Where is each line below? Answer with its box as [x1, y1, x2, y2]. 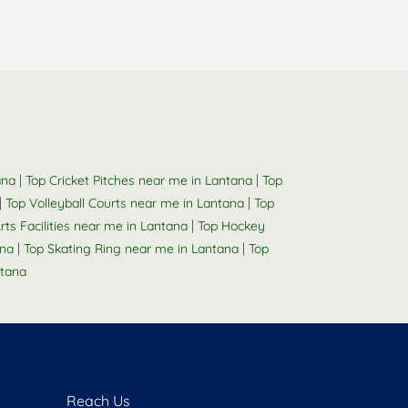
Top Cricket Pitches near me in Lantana [25, 172, 252, 189]
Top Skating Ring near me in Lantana [24, 240, 239, 257]
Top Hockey [198, 218, 265, 234]
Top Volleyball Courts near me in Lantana [5, 195, 244, 211]
